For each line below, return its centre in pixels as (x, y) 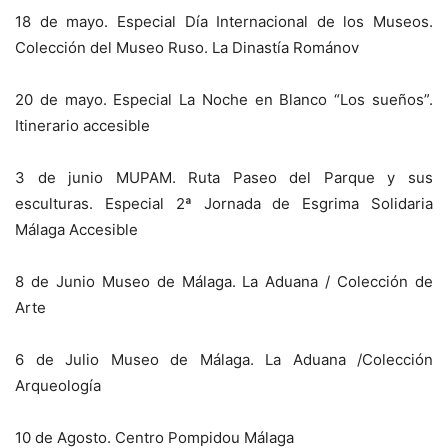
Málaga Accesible (76, 230)
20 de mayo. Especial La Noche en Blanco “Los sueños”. (224, 100)
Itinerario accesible (82, 126)
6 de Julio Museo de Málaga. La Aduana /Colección (224, 360)
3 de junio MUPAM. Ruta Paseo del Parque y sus (224, 178)
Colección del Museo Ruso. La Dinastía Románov (187, 48)
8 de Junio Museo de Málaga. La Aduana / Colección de (224, 282)
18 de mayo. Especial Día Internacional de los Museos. (224, 22)
